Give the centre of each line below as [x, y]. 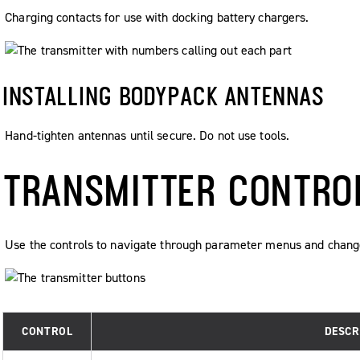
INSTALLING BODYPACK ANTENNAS [164, 95]
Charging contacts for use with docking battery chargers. [157, 17]
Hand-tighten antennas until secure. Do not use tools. [147, 135]
